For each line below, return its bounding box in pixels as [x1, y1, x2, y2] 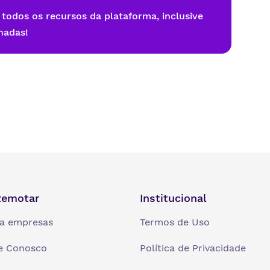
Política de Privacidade [139, 242, 246, 254]
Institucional [139, 191, 207, 204]
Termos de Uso [139, 216, 210, 228]
